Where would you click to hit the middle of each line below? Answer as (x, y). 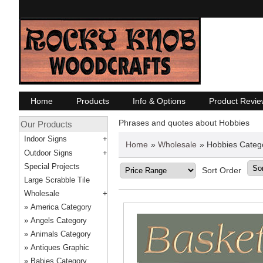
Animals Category (61, 234)
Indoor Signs (45, 139)
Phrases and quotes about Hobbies (184, 123)
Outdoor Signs (48, 153)
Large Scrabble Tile (57, 180)
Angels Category (59, 220)
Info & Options (159, 101)
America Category (61, 207)
